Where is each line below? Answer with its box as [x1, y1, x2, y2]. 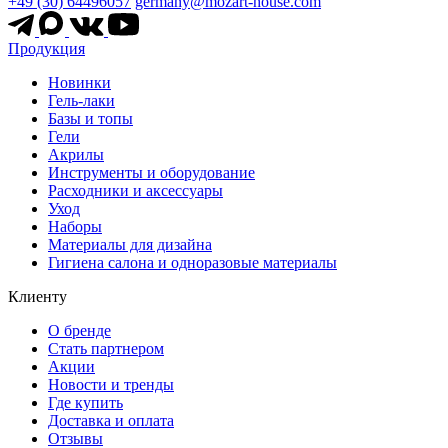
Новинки [48, 74, 111, 92]
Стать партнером [48, 340, 164, 358]
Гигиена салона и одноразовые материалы [48, 254, 337, 272]
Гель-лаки [48, 92, 115, 110]
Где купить [48, 394, 123, 412]
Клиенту [8, 288, 67, 306]
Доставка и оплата [48, 412, 174, 430]
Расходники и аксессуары [48, 182, 223, 200]
